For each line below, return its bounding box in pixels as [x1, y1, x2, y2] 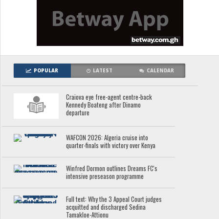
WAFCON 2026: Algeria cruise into [66, 133, 149, 143]
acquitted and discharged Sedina [66, 202, 146, 212]
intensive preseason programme [66, 172, 144, 181]
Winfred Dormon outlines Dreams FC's [66, 164, 158, 174]
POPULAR [34, 67, 59, 74]
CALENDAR [147, 67, 175, 74]
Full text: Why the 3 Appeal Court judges [66, 195, 162, 204]
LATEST [93, 67, 113, 74]
